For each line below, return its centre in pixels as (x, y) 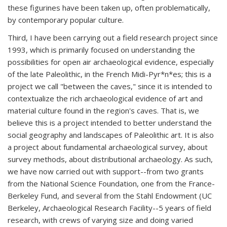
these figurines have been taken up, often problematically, (109, 8)
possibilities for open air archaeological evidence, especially (111, 62)
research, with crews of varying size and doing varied (100, 220)
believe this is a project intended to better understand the (110, 123)
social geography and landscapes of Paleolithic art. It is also (111, 135)
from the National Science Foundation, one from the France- (111, 183)
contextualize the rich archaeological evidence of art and (105, 98)
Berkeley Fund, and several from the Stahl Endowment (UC (110, 196)
